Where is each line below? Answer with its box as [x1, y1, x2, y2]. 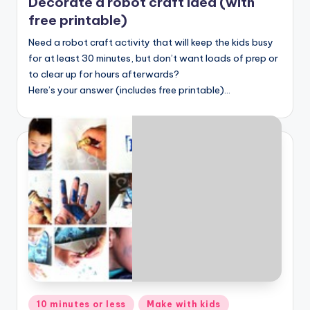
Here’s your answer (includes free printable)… [28, 83, 230, 96]
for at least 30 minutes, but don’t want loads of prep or [28, 51, 278, 64]
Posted [28, 296, 60, 308]
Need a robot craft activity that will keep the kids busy [28, 35, 273, 48]
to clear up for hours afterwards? [28, 67, 179, 80]
